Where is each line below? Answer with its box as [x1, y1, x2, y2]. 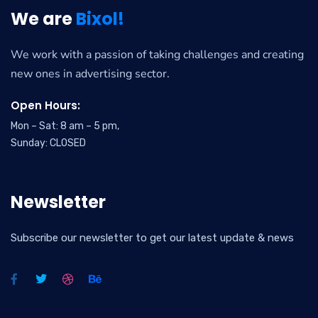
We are [11, 7, 76, 31]
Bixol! [76, 7, 124, 31]
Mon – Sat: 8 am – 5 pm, [11, 120, 119, 132]
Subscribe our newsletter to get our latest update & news [11, 231, 294, 244]
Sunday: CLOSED [11, 137, 86, 149]
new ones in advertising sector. [11, 66, 170, 82]
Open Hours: [11, 98, 80, 113]
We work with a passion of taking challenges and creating [11, 47, 304, 62]
